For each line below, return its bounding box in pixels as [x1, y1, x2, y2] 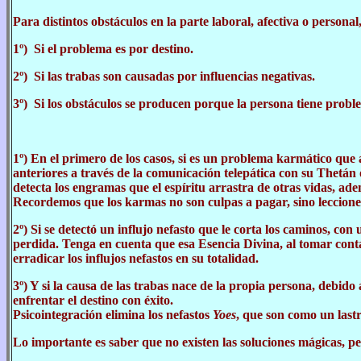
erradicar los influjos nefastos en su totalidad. [13, 251, 259, 265]
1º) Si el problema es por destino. [13, 42, 193, 56]
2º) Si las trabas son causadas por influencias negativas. [13, 69, 315, 83]
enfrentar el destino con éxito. [13, 293, 173, 307]
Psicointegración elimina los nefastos [13, 308, 213, 322]
